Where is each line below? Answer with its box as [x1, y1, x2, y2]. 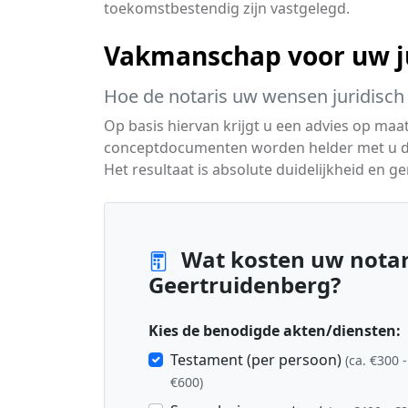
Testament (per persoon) [170, 350, 345, 370]
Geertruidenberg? [148, 270, 341, 300]
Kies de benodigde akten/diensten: [148, 321, 401, 341]
